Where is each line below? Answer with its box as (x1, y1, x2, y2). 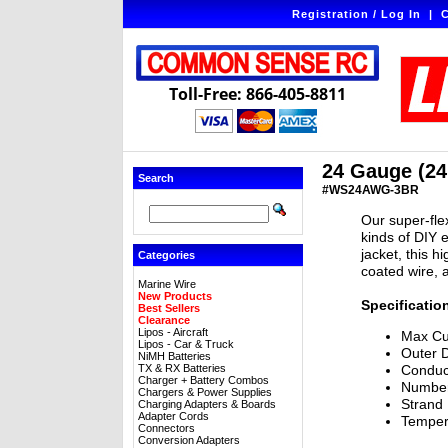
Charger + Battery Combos (138, 374, 269, 386)
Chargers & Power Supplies (138, 386, 272, 398)
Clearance (138, 314, 190, 326)
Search (138, 172, 174, 184)
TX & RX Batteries (138, 362, 226, 374)
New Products (138, 290, 212, 302)
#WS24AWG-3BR (322, 183, 419, 197)
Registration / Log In (292, 8, 421, 20)
